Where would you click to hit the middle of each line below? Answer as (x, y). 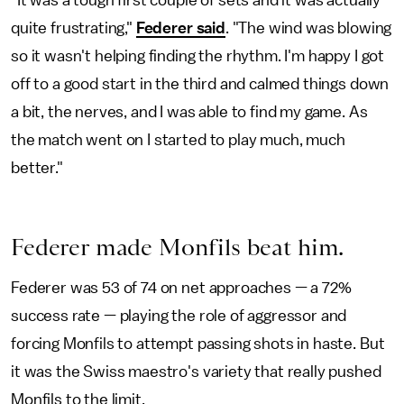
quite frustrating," (73, 28)
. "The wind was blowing (308, 28)
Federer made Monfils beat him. (178, 247)
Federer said (180, 28)
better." (37, 168)
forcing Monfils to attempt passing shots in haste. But (198, 344)
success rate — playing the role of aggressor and (179, 316)
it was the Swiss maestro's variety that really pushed (196, 372)
